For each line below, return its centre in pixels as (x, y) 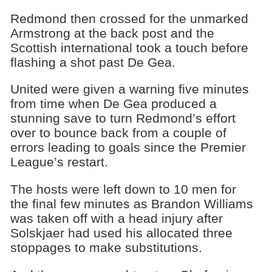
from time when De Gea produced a (113, 104)
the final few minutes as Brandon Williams (131, 204)
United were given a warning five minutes (129, 89)
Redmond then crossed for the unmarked (129, 18)
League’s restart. (59, 162)
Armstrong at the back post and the (112, 33)
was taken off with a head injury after (116, 219)
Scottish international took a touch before (129, 47)
